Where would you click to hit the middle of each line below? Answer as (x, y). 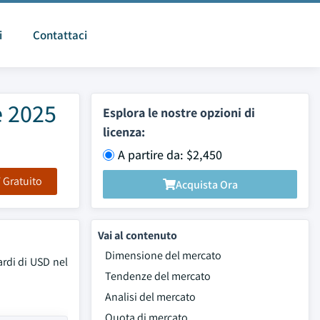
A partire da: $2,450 (170, 155)
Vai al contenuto (137, 235)
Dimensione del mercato (163, 255)
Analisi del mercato (150, 297)
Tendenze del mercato (158, 276)
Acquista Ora (206, 184)
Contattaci (60, 35)
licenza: (124, 132)
